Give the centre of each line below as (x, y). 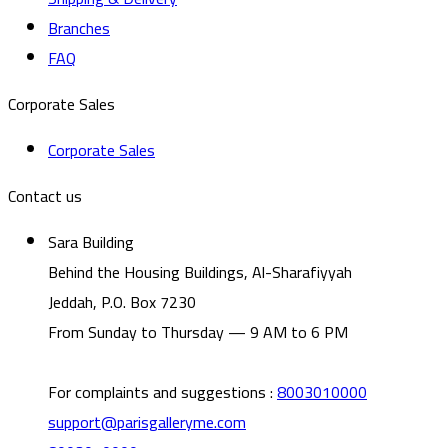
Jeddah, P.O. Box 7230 (122, 301)
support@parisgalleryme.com (147, 421)
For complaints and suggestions (157, 391)
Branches (79, 27)
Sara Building (91, 241)
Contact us (45, 195)
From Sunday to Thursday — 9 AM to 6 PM (198, 331)
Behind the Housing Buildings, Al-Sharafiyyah (200, 271)
